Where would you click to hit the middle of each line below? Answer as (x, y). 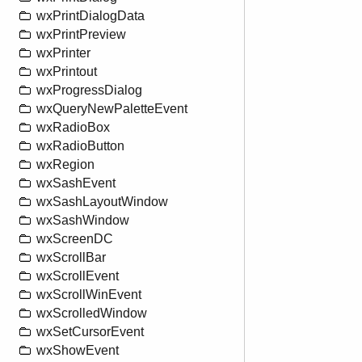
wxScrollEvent (78, 276)
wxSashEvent (76, 183)
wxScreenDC (75, 239)
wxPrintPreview (81, 35)
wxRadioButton (80, 146)
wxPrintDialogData (90, 16)
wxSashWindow (83, 221)
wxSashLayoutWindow (102, 202)
